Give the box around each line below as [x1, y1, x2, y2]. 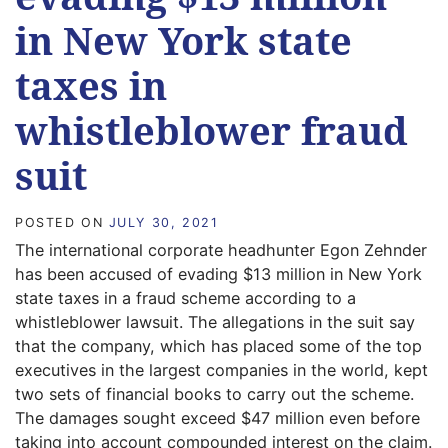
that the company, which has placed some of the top [15, 335, 422, 356]
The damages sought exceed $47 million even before [15, 407, 420, 428]
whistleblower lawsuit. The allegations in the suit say [15, 311, 415, 332]
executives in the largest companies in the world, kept [15, 359, 428, 380]
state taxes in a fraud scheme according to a [15, 287, 356, 308]
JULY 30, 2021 [108, 214, 219, 230]
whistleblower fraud [15, 104, 408, 156]
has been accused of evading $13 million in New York [15, 263, 422, 284]
